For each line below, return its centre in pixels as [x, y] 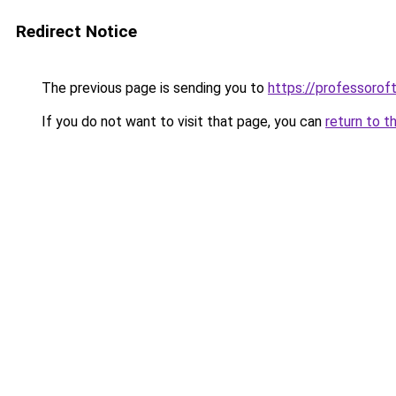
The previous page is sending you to [153, 88]
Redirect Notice [76, 31]
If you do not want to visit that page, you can [182, 122]
